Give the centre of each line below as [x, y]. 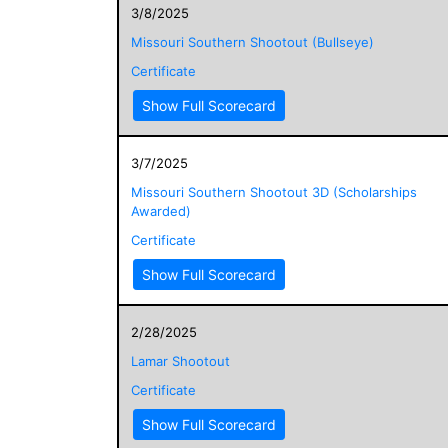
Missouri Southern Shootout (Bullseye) [252, 41]
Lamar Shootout [180, 360]
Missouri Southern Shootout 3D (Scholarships [274, 191]
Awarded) [161, 210]
